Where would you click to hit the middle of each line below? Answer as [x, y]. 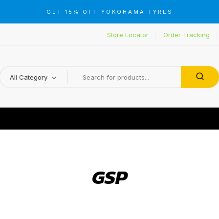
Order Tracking [186, 34]
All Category [29, 77]
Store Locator [128, 34]
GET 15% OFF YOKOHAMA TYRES [109, 12]
